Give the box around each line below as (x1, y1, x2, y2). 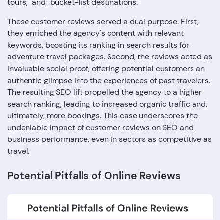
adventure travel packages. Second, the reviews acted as (7, 51, 212, 62)
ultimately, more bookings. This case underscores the (7, 110, 198, 121)
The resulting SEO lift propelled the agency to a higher (7, 86, 202, 97)
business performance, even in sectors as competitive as (7, 134, 212, 144)
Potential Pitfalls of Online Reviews (7, 168, 181, 183)
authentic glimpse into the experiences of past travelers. (7, 75, 210, 85)
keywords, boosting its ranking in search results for (7, 39, 189, 50)
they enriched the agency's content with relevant (7, 27, 184, 38)
